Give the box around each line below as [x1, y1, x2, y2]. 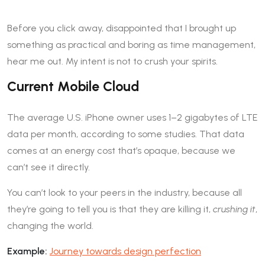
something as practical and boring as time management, [7, 38, 256, 50]
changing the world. [7, 219, 93, 231]
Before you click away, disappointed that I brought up [7, 22, 236, 34]
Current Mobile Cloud [7, 77, 139, 95]
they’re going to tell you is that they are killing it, [7, 203, 213, 215]
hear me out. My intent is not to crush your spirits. [7, 55, 218, 67]
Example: [7, 245, 47, 257]
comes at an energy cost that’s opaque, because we [7, 144, 235, 156]
